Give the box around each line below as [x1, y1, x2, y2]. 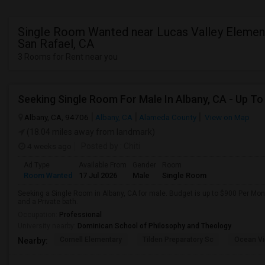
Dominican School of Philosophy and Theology [77, 222, 231, 230]
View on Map [203, 112, 250, 122]
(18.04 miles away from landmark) [25, 127, 155, 137]
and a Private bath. [18, 198, 78, 206]
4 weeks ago [25, 141, 72, 151]
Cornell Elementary [60, 235, 122, 244]
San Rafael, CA [18, 37, 95, 51]
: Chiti [118, 141, 140, 151]
